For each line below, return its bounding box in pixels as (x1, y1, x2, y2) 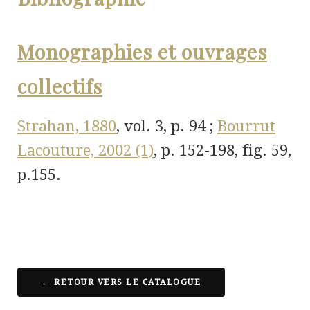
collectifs (17, 73, 102, 100)
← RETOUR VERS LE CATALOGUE (42, 277, 201, 288)
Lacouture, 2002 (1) (17, 142, 154, 160)
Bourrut (217, 118, 275, 136)
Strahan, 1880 (17, 118, 116, 136)
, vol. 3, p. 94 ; (116, 118, 217, 136)
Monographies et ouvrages (17, 38, 267, 65)
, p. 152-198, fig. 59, (154, 142, 291, 160)
